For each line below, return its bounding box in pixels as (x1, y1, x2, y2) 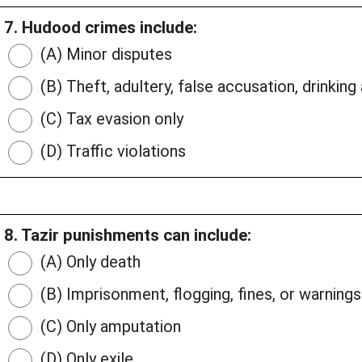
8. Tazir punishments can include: (4, 225, 251, 246)
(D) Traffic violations (36, 141, 186, 162)
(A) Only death (36, 252, 141, 272)
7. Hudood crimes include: (4, 18, 197, 38)
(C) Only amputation (36, 317, 181, 337)
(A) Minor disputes (36, 44, 172, 65)
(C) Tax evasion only (36, 109, 183, 129)
